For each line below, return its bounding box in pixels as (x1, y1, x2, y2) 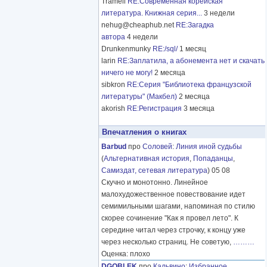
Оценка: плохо (101, 250, 150, 259)
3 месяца (184, 104, 215, 113)
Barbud (101, 142, 126, 151)
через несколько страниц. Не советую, (101, 238, 233, 247)
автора (101, 33, 125, 42)
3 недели (204, 9, 235, 18)
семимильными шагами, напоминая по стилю (101, 202, 255, 211)
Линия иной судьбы (176, 142, 242, 151)
